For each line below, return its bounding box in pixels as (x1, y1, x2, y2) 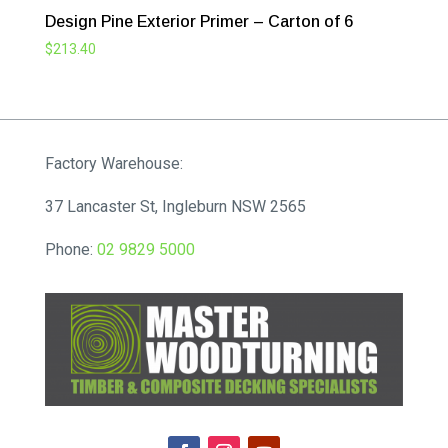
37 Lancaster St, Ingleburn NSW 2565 (44, 196, 306, 216)
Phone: (44, 239, 97, 259)
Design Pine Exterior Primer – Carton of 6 (44, 13, 353, 31)
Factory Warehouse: (44, 153, 187, 173)
